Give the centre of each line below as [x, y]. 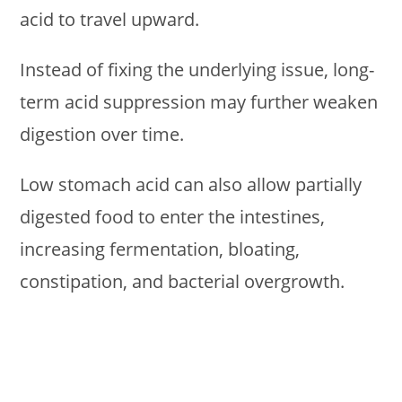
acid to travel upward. [110, 19]
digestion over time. [102, 134]
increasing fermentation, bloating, [160, 249]
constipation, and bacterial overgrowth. [183, 281]
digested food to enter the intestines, [173, 216]
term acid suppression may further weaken [199, 101]
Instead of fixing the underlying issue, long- [197, 69]
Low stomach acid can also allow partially [191, 184]
